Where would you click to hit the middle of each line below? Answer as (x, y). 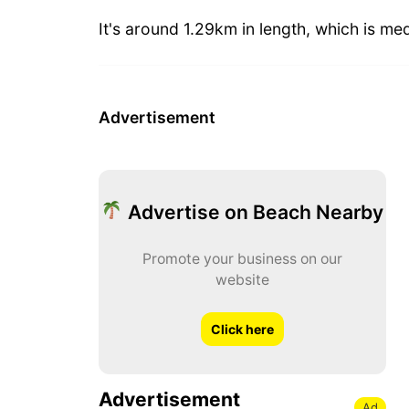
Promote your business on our (242, 259)
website (242, 280)
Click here (242, 329)
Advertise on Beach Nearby (255, 213)
